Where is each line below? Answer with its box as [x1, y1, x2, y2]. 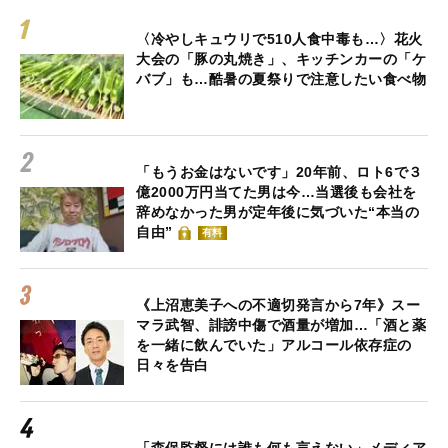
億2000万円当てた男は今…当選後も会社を [136, 184, 417, 201]
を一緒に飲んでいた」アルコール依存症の [136, 337, 412, 354]
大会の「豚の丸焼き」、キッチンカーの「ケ [136, 51, 426, 68]
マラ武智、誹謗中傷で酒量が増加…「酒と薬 [136, 317, 426, 334]
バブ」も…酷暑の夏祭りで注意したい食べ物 [136, 71, 426, 88]
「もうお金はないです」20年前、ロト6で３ [136, 164, 423, 181]
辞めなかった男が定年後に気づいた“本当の [136, 204, 419, 221]
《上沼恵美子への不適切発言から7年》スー [136, 297, 420, 314]
